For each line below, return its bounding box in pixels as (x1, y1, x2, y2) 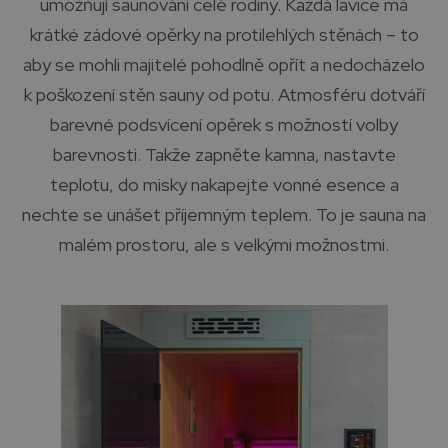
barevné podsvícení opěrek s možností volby (50, 113, 398, 136)
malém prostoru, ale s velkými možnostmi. (59, 233, 389, 256)
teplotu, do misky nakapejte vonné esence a (49, 173, 399, 196)
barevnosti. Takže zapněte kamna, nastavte (52, 143, 396, 166)
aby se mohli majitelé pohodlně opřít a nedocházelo (23, 53, 425, 76)
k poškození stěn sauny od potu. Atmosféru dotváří (23, 83, 425, 106)
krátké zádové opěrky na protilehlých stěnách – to (29, 23, 419, 46)
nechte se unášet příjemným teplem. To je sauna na (22, 203, 426, 226)
